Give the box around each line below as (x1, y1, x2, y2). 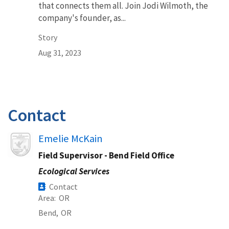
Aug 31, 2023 (38, 47, 81, 58)
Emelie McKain (38, 131, 103, 145)
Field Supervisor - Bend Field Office (38, 149, 174, 161)
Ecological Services (38, 165, 109, 177)
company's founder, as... (38, 12, 126, 24)
